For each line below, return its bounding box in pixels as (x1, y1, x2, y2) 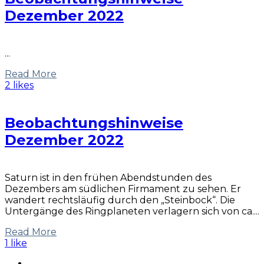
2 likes (5, 80, 34, 91)
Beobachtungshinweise (5, 114, 183, 132)
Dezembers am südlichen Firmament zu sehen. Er (5, 183, 241, 195)
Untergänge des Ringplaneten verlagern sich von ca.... (5, 206, 259, 217)
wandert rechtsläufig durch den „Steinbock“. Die (5, 194, 235, 206)
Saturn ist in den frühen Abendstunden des (5, 172, 212, 184)
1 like (5, 237, 27, 249)
